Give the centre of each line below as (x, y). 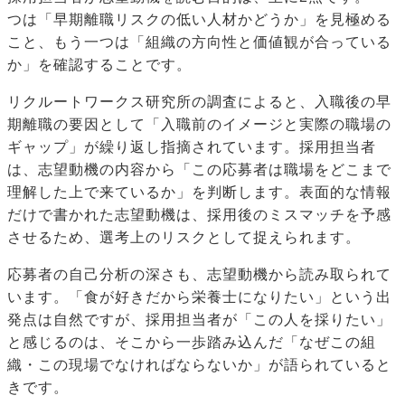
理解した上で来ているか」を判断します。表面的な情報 (199, 193)
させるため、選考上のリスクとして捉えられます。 (184, 238)
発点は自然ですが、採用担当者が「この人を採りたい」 (199, 320)
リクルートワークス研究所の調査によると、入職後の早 (199, 102)
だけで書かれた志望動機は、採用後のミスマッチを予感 (199, 215)
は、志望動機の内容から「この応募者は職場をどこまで (199, 170)
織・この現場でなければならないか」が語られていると (199, 365)
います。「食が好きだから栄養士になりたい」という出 (199, 297)
